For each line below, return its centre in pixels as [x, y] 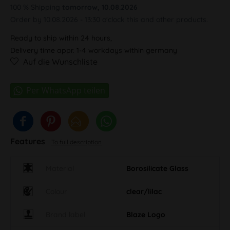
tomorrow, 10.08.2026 [100, 7]
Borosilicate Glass [157, 168]
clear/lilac [144, 191]
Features [29, 141]
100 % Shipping [36, 7]
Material [60, 168]
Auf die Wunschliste [60, 61]
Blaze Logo [146, 214]
